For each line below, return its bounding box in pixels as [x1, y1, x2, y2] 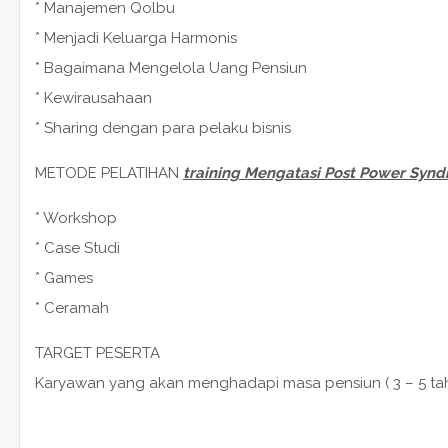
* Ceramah [34, 298, 109, 317]
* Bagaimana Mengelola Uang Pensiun [34, 58, 307, 77]
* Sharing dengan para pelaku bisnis [34, 118, 291, 137]
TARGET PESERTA [34, 343, 160, 362]
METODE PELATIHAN [34, 163, 183, 182]
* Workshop [34, 208, 117, 227]
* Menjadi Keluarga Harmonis [34, 28, 237, 47]
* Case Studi [34, 238, 120, 257]
